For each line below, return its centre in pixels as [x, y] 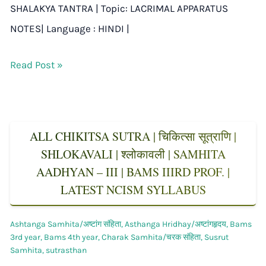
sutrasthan [66, 250]
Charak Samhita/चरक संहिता [151, 237]
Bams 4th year [71, 237]
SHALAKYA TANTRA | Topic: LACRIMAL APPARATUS [119, 8]
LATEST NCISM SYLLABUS [133, 189]
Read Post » [37, 64]
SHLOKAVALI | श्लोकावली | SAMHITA [133, 154]
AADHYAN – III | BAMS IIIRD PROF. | [133, 172]
